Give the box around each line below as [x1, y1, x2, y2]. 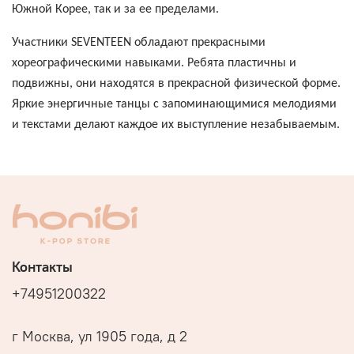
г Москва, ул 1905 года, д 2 [12, 327, 187, 345]
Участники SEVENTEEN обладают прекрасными [12, 36, 265, 49]
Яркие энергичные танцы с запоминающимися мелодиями [12, 97, 337, 111]
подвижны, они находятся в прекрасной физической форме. [12, 77, 341, 90]
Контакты [12, 258, 73, 276]
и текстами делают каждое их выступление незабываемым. [12, 118, 340, 131]
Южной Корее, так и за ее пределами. [12, 2, 219, 16]
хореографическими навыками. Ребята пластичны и [12, 56, 296, 70]
